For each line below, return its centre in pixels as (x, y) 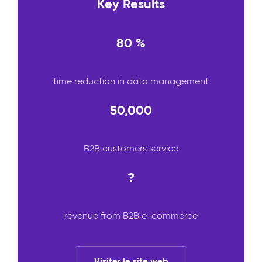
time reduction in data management (131, 81)
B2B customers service (131, 149)
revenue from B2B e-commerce (131, 216)
